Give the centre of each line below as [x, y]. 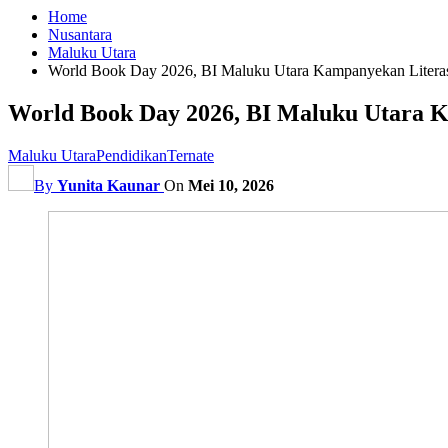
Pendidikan [131, 155]
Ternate [190, 155]
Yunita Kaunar [108, 185]
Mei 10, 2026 [231, 185]
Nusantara [80, 34]
